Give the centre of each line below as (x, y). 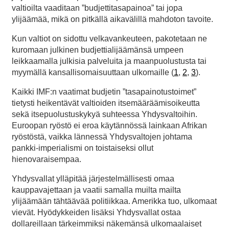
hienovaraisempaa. (47, 159)
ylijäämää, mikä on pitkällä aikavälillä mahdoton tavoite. (112, 19)
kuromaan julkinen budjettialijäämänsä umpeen (98, 50)
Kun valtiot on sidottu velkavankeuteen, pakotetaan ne (109, 39)
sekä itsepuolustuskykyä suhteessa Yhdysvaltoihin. (105, 114)
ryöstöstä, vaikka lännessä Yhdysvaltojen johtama (102, 137)
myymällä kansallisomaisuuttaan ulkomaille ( (93, 73)
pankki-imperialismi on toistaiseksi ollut (83, 148)
